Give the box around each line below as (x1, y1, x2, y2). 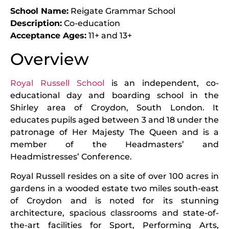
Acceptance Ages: (10, 31, 86, 41)
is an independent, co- (104, 78, 219, 88)
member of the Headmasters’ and (10, 139, 219, 149)
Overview (10, 49, 89, 69)
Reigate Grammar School (68, 6, 175, 16)
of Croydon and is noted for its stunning (10, 196, 219, 206)
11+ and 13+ (86, 31, 132, 41)
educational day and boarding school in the (10, 90, 219, 100)
